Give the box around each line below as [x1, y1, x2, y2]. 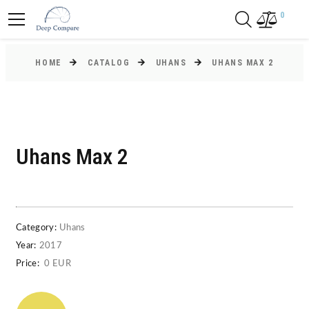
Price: [16, 259, 39, 268]
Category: [16, 223, 57, 232]
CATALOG [87, 58, 130, 68]
